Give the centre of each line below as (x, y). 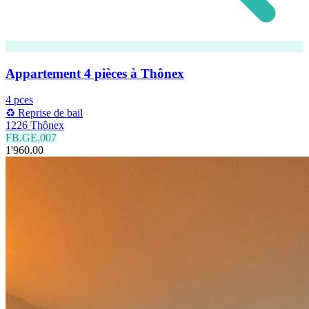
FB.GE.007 (31, 138)
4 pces (19, 100)
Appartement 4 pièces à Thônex (95, 73)
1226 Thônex (35, 126)
